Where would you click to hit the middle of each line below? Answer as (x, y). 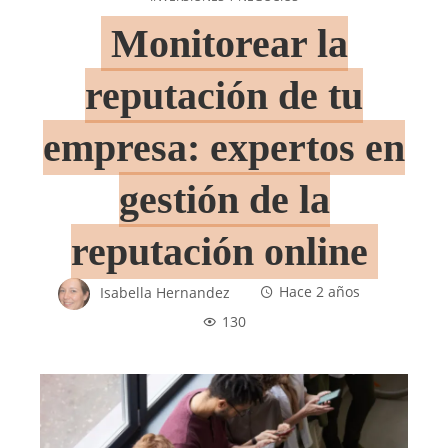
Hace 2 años (319, 292)
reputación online (219, 251)
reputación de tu (224, 95)
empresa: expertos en (224, 147)
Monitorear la (229, 43)
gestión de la (224, 199)
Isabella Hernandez (165, 292)
